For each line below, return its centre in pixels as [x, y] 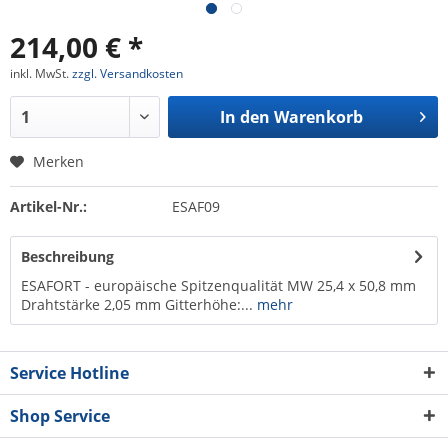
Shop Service [60, 416]
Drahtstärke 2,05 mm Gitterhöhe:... [137, 304]
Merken [58, 161]
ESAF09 [195, 206]
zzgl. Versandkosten [127, 73]
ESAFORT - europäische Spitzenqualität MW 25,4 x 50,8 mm [218, 285]
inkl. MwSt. [41, 73]
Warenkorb [318, 117]
